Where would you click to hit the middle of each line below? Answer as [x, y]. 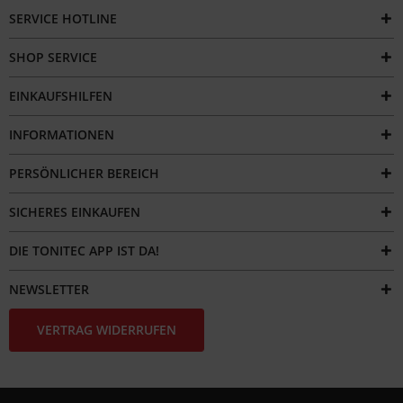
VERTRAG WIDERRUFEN [107, 329]
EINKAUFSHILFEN [61, 95]
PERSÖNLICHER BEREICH [84, 173]
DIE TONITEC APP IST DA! [84, 250]
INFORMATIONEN [62, 134]
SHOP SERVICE [53, 57]
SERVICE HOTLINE [63, 18]
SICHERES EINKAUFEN [75, 211]
